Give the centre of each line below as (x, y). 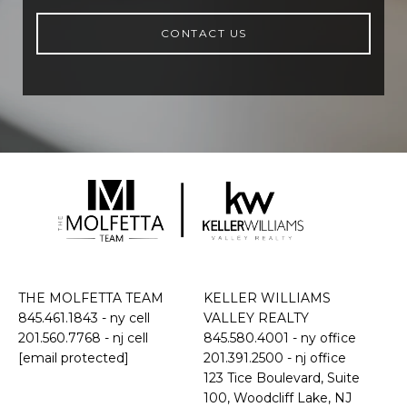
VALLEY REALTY (256, 318)
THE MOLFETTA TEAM (91, 298)
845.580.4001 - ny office (280, 338)
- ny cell (124, 318)
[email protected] (74, 357)
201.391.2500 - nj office (275, 357)
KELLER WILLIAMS (267, 298)
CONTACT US (203, 34)
